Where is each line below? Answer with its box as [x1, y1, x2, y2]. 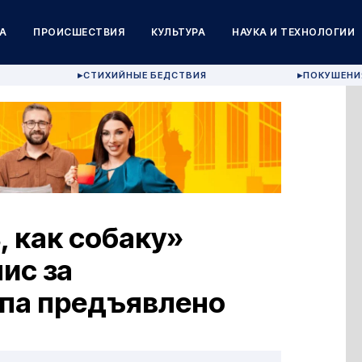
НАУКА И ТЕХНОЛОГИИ [232, 26, 356, 38]
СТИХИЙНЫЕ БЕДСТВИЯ [83, 69, 208, 81]
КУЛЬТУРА [151, 26, 206, 38]
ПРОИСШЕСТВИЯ [33, 26, 125, 38]
